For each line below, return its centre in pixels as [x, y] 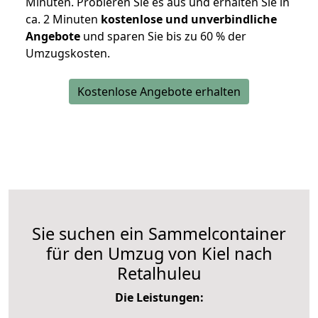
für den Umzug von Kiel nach [159, 254]
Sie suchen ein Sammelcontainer [159, 234]
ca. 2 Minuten [63, 20]
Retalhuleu [159, 274]
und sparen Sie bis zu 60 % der [163, 37]
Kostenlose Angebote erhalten [159, 92]
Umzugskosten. [68, 54]
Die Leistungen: [159, 298]
